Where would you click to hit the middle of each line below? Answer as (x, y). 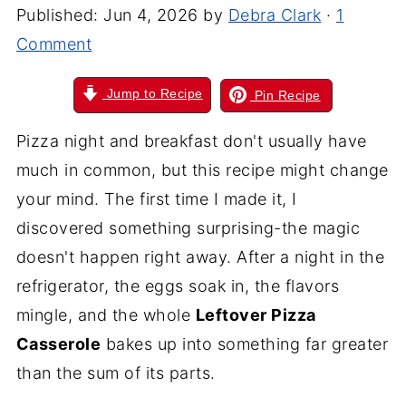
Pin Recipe (285, 95)
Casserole (58, 344)
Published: (60, 15)
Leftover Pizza (256, 315)
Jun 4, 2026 (151, 15)
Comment (54, 44)
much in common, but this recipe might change (202, 170)
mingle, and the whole (106, 315)
